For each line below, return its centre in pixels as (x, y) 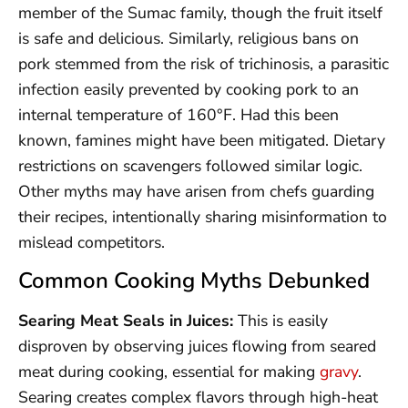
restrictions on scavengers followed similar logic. (190, 165)
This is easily (280, 321)
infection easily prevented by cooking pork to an (189, 89)
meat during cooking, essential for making (169, 372)
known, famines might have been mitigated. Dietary (202, 140)
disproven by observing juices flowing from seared (197, 347)
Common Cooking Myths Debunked (194, 281)
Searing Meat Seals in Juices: (126, 321)
